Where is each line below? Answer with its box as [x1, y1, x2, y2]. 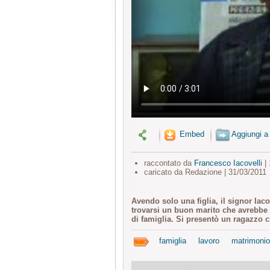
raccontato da [143, 159, 194, 168]
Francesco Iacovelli [193, 159, 262, 168]
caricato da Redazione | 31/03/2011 [143, 168, 266, 177]
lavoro [198, 236, 219, 246]
